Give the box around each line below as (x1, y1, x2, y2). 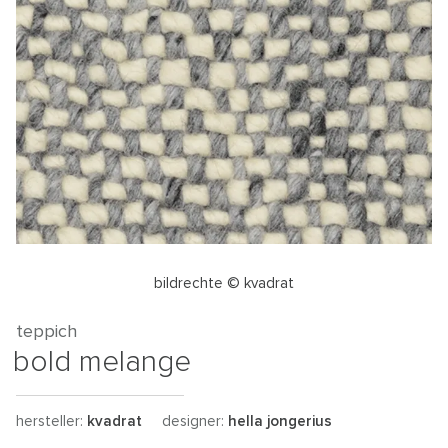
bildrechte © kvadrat (154, 276, 294, 291)
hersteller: (16, 414, 87, 429)
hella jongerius (228, 414, 332, 429)
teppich (16, 323, 77, 341)
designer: (162, 414, 228, 429)
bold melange (13, 347, 191, 377)
